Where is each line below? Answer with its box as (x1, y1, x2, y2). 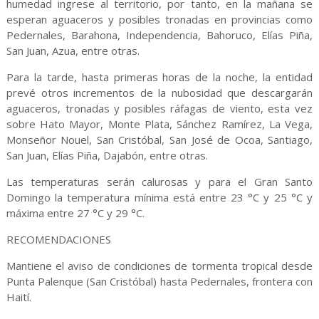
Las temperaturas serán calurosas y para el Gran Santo (6, 174, 313, 189)
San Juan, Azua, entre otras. (6, 43, 140, 58)
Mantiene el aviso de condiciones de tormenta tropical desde (6, 258, 313, 273)
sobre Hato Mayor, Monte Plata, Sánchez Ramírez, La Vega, (6, 117, 313, 131)
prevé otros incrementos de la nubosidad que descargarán (6, 85, 313, 100)
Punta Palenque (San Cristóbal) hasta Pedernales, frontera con (6, 274, 313, 288)
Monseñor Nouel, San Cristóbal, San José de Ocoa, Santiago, (6, 132, 313, 147)
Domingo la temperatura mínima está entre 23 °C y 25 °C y (6, 190, 313, 204)
